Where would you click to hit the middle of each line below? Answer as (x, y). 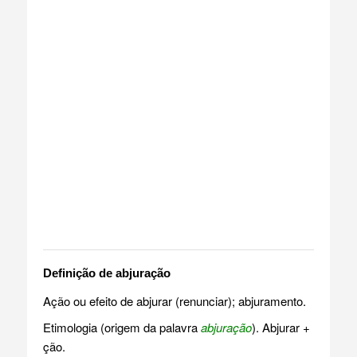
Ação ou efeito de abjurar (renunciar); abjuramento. (174, 300)
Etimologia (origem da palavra (122, 327)
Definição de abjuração (106, 273)
